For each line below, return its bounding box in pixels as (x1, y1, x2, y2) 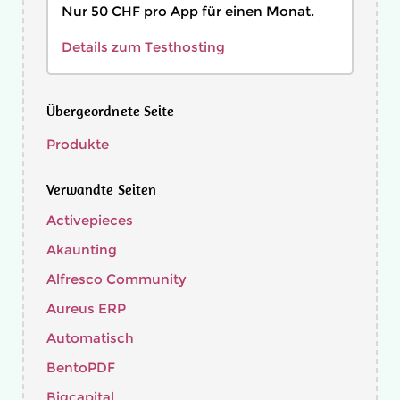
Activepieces (46, 212, 133, 229)
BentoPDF (46, 359, 115, 376)
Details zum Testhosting (62, 38, 225, 55)
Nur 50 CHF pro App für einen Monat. (62, 3, 314, 20)
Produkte (46, 136, 109, 153)
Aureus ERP (46, 300, 126, 317)
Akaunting (46, 241, 117, 258)
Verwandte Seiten (46, 180, 156, 198)
